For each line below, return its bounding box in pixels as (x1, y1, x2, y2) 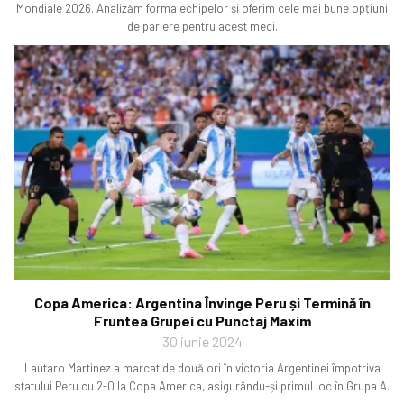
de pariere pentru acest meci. (126, 19, 278, 33)
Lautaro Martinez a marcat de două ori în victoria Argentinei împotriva (23, 361, 381, 376)
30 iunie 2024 (161, 333, 243, 351)
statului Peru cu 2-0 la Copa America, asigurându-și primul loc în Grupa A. (14, 379, 390, 394)
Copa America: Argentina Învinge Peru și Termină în (33, 294, 371, 312)
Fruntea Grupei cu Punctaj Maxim (93, 312, 311, 330)
